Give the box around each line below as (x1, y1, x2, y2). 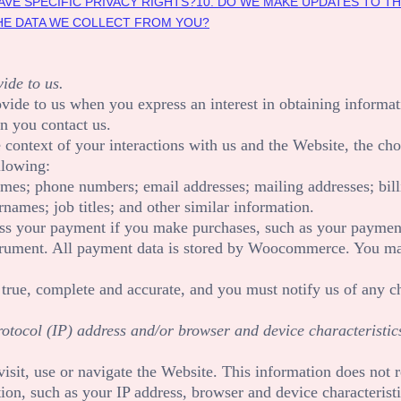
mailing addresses (254, 176, 370, 195)
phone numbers (35, 176, 134, 195)
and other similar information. (119, 197, 314, 216)
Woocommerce (248, 238, 346, 257)
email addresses (143, 176, 245, 195)
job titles (54, 197, 110, 216)
